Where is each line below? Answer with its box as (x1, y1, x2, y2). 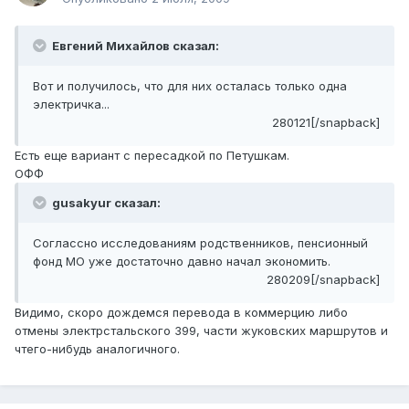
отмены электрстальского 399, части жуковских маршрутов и (15, 323, 388, 339)
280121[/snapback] (272, 115, 380, 131)
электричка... (33, 97, 110, 112)
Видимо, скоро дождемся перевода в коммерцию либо (15, 305, 348, 320)
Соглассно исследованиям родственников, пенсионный (33, 236, 368, 251)
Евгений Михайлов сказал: (49, 38, 219, 54)
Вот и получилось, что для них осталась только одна (33, 79, 347, 94)
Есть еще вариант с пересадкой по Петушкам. (15, 148, 289, 163)
